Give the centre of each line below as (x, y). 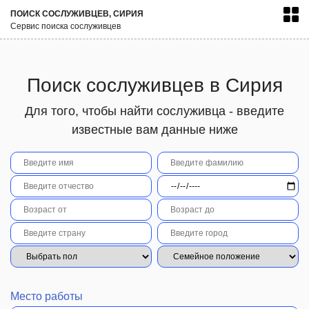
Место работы (47, 296)
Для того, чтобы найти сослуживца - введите (154, 111)
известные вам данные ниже (154, 130)
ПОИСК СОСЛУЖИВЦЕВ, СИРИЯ (77, 14)
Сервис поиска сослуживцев (66, 26)
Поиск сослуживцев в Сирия (154, 85)
